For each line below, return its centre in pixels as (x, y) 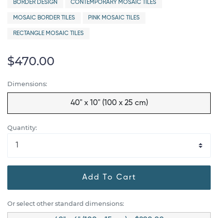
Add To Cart (109, 177)
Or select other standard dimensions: (66, 203)
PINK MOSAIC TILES (114, 18)
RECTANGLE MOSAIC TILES (48, 34)
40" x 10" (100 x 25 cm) (109, 103)
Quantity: (22, 127)
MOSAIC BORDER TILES (44, 18)
